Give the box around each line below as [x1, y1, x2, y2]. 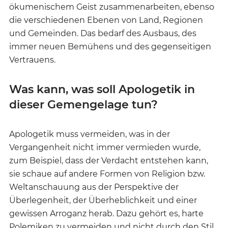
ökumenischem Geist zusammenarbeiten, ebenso [9, 2, 214, 12]
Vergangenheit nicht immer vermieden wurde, [9, 142, 201, 152]
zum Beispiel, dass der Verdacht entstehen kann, [9, 155, 208, 165]
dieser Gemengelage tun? [9, 97, 158, 111]
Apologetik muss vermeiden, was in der [9, 129, 170, 139]
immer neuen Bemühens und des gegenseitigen [9, 41, 211, 51]
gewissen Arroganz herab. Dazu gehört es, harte [9, 208, 204, 218]
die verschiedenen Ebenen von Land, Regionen [9, 15, 203, 25]
